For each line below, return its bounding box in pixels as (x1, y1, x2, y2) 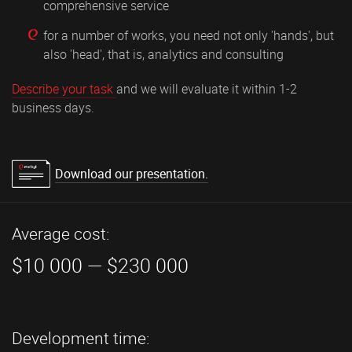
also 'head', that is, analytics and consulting (43, 45, 284, 63)
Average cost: (12, 222, 109, 244)
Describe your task (12, 79, 116, 97)
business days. (12, 98, 94, 116)
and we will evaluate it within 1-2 (116, 79, 297, 97)
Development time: (12, 326, 149, 349)
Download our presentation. (55, 164, 208, 182)
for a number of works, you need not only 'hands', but (43, 26, 334, 44)
